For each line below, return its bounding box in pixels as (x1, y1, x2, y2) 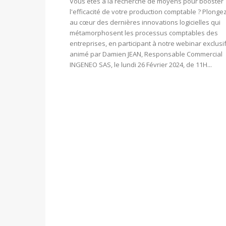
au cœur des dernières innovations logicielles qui (70, 18, 220, 27)
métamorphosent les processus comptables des (70, 28, 218, 38)
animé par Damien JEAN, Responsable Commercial (70, 49, 222, 59)
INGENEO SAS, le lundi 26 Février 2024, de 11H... (70, 60, 212, 70)
